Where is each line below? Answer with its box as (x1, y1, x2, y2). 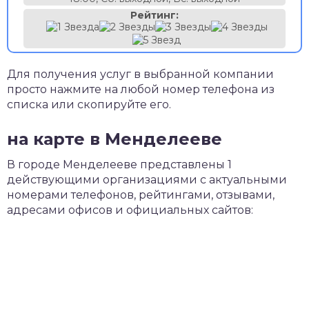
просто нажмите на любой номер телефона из (7, 83, 275, 96)
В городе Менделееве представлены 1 (7, 158, 232, 171)
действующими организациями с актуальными (7, 173, 287, 186)
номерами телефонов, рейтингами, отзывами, (7, 188, 275, 201)
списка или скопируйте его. (7, 98, 171, 111)
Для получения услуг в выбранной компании (7, 68, 274, 81)
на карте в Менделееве (7, 129, 222, 149)
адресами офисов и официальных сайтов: (7, 203, 253, 217)
